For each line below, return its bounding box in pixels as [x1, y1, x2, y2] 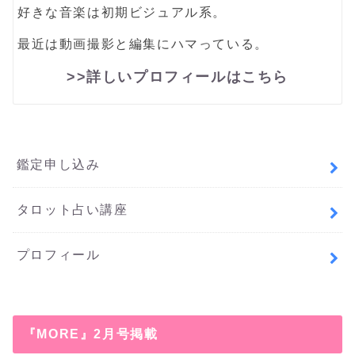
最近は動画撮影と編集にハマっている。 [17, 36, 269, 51]
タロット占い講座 [16, 202, 128, 216]
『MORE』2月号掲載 [22, 326, 158, 341]
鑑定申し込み [16, 157, 101, 171]
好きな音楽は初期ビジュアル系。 [17, 5, 227, 19]
